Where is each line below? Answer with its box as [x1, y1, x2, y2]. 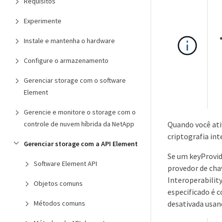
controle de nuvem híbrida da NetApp [24, 119, 134, 128]
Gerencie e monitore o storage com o [24, 108, 136, 116]
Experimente [24, 16, 61, 25]
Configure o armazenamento [24, 56, 109, 65]
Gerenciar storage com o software [24, 76, 126, 85]
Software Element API [34, 159, 97, 168]
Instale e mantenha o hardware [24, 36, 115, 45]
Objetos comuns [34, 179, 83, 188]
